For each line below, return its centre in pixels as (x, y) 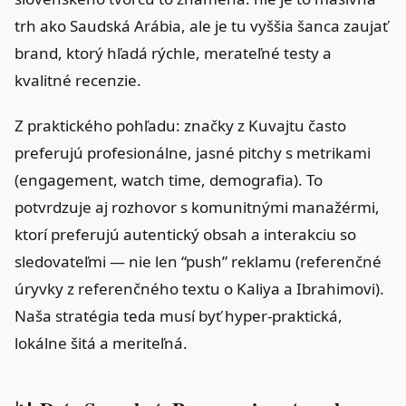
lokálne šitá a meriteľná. (101, 343)
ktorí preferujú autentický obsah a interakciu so (185, 234)
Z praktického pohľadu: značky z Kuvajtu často (180, 125)
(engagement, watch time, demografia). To (169, 179)
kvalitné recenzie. (78, 80)
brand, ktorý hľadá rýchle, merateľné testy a (173, 53)
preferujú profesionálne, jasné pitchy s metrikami (193, 152)
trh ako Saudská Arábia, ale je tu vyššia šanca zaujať (201, 25)
